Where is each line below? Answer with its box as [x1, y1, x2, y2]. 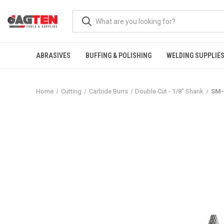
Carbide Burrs [88, 87, 128, 95]
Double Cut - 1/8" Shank [135, 87, 204, 95]
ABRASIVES [36, 51, 70, 59]
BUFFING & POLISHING [85, 51, 151, 59]
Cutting [60, 87, 81, 95]
